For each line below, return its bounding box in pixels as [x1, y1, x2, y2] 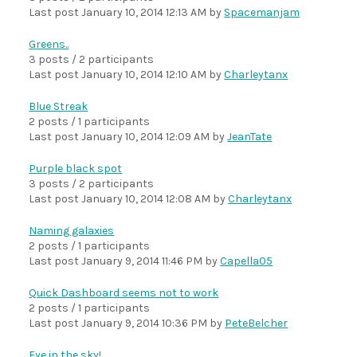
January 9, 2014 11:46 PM [81, 254, 203, 268]
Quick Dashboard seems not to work [29, 286, 219, 300]
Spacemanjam [224, 6, 300, 19]
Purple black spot [29, 162, 123, 175]
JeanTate [227, 130, 273, 143]
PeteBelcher [225, 316, 288, 330]
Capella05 [220, 254, 273, 268]
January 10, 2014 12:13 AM [81, 6, 207, 19]
